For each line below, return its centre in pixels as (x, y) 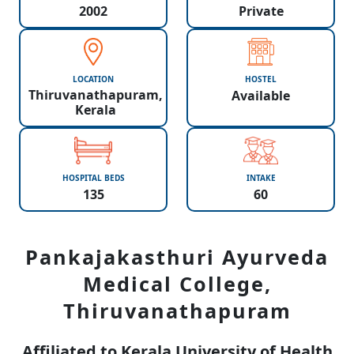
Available (261, 95)
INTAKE (261, 178)
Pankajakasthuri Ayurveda (177, 257)
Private (261, 11)
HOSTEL (261, 79)
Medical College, (177, 284)
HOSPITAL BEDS (93, 178)
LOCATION (93, 79)
